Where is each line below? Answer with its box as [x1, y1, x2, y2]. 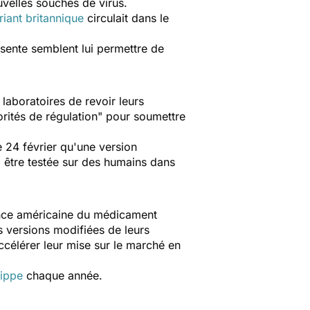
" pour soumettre [98, 109, 185, 123]
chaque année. [23, 268, 102, 282]
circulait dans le [84, 11, 169, 25]
